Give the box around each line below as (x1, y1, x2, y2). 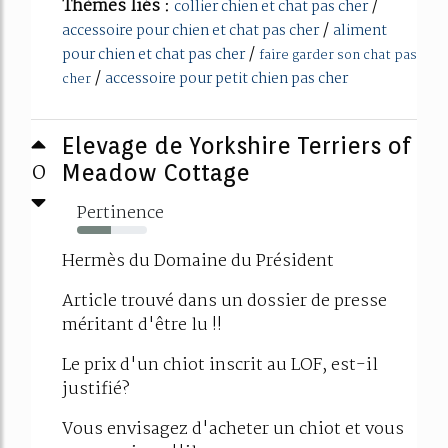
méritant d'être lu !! (62, 311, 230, 339)
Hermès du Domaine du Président (62, 247, 338, 275)
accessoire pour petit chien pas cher (105, 66, 348, 91)
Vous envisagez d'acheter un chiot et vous (62, 415, 404, 443)
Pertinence (77, 199, 164, 227)
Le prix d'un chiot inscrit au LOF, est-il (62, 351, 378, 379)
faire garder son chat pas (259, 44, 417, 66)
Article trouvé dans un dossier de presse (62, 287, 387, 315)
